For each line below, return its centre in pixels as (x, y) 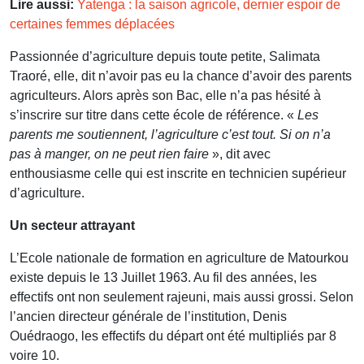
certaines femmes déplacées (92, 24)
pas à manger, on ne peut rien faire (109, 154)
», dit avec (240, 154)
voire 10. (35, 355)
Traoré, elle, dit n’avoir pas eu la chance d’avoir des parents (181, 76)
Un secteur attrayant (72, 225)
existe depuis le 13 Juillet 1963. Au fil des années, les (163, 277)
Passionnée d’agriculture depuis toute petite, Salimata (165, 56)
